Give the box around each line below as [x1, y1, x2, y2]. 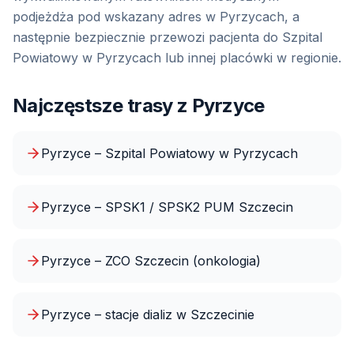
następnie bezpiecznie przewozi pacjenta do [13, 29, 282, 45]
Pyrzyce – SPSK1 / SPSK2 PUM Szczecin [41, 199, 293, 215]
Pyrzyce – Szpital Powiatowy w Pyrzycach [41, 145, 298, 161]
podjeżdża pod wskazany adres [13, 9, 205, 24]
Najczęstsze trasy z [13, 94, 192, 117]
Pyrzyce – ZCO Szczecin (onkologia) [41, 253, 261, 269]
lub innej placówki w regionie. [161, 50, 341, 66]
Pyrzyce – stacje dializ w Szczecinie [41, 307, 254, 322]
